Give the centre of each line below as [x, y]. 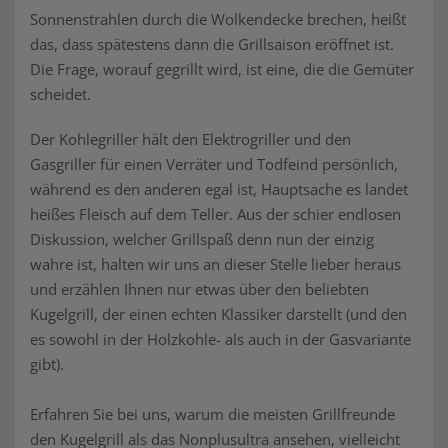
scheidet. [60, 94]
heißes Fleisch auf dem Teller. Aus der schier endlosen [215, 214]
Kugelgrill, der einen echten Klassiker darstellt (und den [218, 314]
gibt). [47, 364]
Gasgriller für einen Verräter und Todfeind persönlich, [214, 164]
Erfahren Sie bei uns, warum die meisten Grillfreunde [212, 414]
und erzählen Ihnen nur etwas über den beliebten [199, 289]
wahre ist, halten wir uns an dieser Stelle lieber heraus [215, 264]
